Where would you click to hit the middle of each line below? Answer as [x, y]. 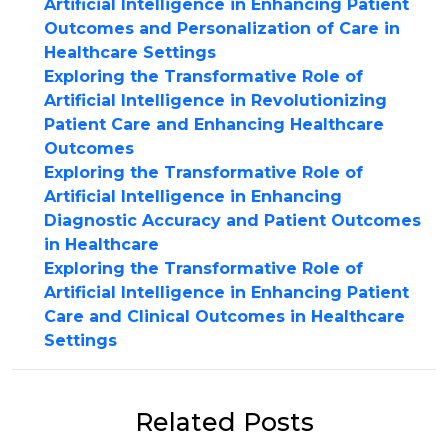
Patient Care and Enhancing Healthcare [214, 124]
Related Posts [224, 422]
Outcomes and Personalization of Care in [222, 28]
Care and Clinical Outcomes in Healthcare [224, 316]
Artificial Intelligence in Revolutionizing [215, 100]
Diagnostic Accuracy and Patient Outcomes [232, 220]
